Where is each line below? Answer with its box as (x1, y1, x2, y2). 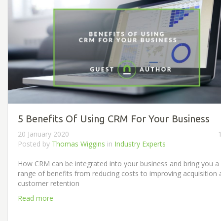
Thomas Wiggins (52, 139, 105, 148)
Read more (18, 193, 53, 203)
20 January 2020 (18, 129, 69, 139)
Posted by (18, 139, 52, 148)
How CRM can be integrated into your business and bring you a (18, 158, 219, 168)
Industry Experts (114, 139, 166, 148)
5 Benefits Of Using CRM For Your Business (18, 112, 210, 124)
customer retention (18, 178, 79, 188)
